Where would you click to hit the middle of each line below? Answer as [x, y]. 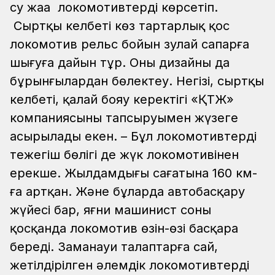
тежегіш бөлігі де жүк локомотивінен [124, 155]
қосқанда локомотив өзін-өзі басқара [124, 229]
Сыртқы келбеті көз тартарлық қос [120, 26]
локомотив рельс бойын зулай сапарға [130, 45]
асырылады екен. [64, 137]
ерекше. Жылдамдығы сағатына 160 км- [134, 173]
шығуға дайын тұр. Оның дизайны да [120, 63]
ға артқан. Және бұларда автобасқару [127, 192]
